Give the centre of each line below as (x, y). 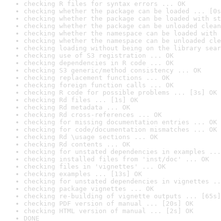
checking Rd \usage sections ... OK (91, 137)
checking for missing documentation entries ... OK (120, 122)
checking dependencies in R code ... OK (99, 63)
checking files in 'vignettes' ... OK (95, 166)
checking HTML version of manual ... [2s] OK (109, 211)
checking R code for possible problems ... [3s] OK (120, 92)
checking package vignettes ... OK (89, 189)
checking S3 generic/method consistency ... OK (112, 70)
